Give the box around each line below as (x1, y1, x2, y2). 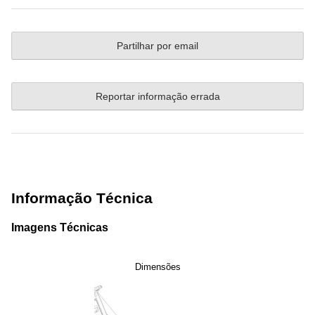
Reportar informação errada (95, 91, 220, 103)
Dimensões (134, 261, 181, 272)
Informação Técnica (11, 190, 153, 207)
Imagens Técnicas (11, 221, 108, 233)
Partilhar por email (117, 40, 198, 52)
